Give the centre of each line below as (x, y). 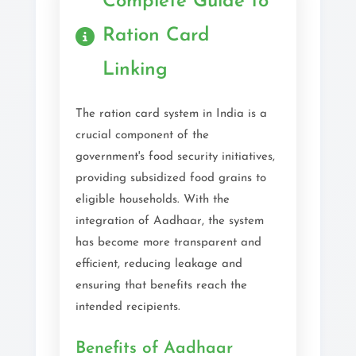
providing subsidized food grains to (171, 178)
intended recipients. (128, 307)
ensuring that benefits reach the (161, 286)
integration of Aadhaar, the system (170, 221)
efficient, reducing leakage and (159, 264)
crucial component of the (142, 135)
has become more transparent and (168, 243)
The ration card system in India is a (171, 114)
